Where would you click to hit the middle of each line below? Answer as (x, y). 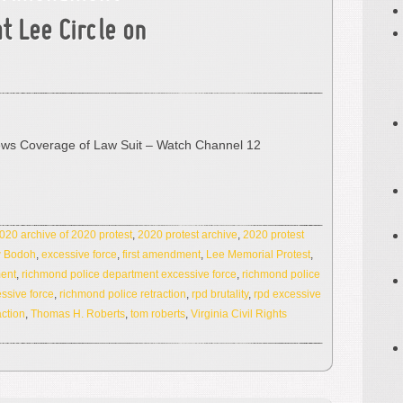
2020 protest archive (188, 235)
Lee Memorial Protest (258, 255)
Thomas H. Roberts (78, 314)
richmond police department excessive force (129, 274)
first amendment (161, 255)
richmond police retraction (123, 294)
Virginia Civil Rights (239, 314)
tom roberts (158, 314)
